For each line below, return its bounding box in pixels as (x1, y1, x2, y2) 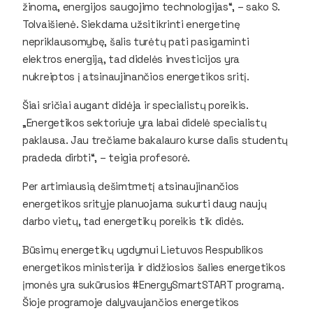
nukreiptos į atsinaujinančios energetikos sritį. (22, 69, 249, 83)
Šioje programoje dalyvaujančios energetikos (22, 295, 240, 309)
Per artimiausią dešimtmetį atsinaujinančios (22, 179, 240, 193)
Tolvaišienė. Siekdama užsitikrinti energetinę (22, 17, 240, 31)
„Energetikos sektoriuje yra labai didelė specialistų (22, 115, 267, 129)
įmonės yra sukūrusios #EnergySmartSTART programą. (22, 277, 284, 291)
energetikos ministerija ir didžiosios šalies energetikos (22, 260, 286, 274)
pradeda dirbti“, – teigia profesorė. (22, 150, 193, 164)
